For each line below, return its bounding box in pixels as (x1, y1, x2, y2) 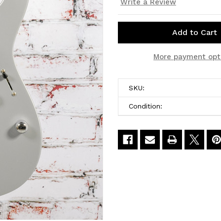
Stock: (118, 54, 140, 62)
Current (118, 43, 145, 52)
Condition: (129, 102, 162, 110)
